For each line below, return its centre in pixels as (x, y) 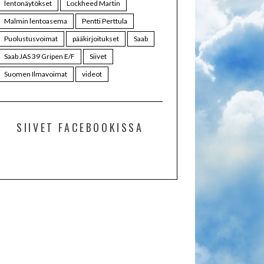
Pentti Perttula (105, 21)
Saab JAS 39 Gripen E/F (39, 56)
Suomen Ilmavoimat (36, 74)
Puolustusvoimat (31, 39)
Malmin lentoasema (36, 21)
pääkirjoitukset (96, 39)
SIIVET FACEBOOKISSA (80, 127)
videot (92, 74)
